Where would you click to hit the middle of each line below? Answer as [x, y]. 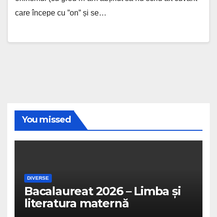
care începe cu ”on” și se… [61, 13]
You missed [46, 120]
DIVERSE [38, 178]
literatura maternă [77, 203]
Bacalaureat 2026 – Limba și [102, 191]
